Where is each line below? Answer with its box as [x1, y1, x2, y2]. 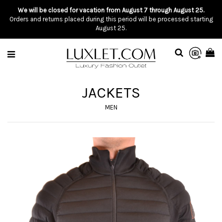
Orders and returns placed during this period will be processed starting [9, 15, 213, 23]
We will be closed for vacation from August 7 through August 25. [18, 6, 204, 14]
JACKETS [82, 84, 140, 102]
